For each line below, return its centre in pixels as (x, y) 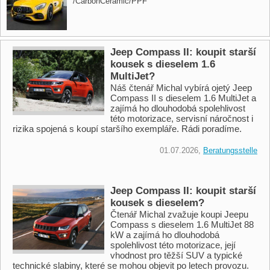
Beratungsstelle (230, 150)
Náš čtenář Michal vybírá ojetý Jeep (181, 87)
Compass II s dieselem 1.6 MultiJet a (183, 98)
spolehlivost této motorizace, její (173, 245)
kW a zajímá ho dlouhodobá (165, 234)
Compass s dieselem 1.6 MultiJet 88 (182, 224)
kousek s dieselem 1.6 (163, 64)
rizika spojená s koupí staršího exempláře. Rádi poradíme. (127, 128)
